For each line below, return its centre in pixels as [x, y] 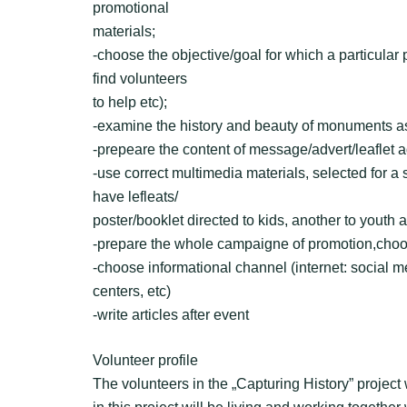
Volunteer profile [145, 360]
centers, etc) [132, 291]
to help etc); [130, 102]
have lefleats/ [135, 197]
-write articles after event [171, 315]
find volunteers [140, 79]
